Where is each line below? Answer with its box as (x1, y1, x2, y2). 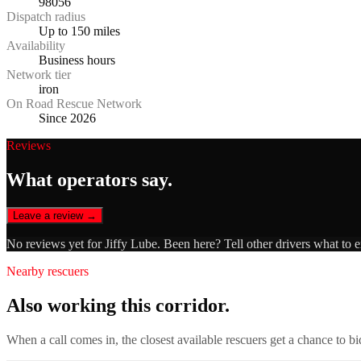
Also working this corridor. (6, 294, 230, 316)
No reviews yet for (6, 237, 105, 251)
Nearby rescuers (6, 264, 89, 279)
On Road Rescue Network (6, 97, 142, 111)
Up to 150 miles (39, 24, 120, 39)
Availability (6, 39, 65, 53)
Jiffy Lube (105, 237, 157, 251)
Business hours (39, 53, 115, 68)
